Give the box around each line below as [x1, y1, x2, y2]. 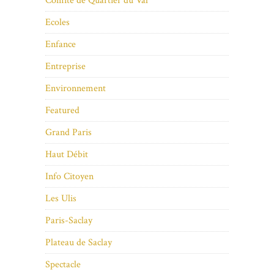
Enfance [45, 38, 76, 51]
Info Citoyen [45, 170, 94, 183]
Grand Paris [45, 126, 92, 139]
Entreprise [45, 60, 86, 73]
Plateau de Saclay [45, 236, 112, 250]
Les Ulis [45, 192, 76, 206]
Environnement [45, 82, 106, 95]
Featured [45, 104, 80, 117]
